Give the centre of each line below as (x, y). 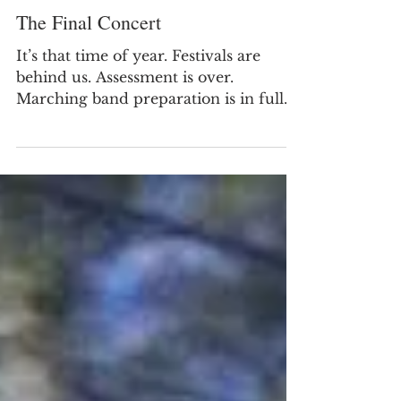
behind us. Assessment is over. (125, 162)
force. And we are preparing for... (138, 205)
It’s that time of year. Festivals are (138, 141)
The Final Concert (89, 107)
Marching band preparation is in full (150, 184)
